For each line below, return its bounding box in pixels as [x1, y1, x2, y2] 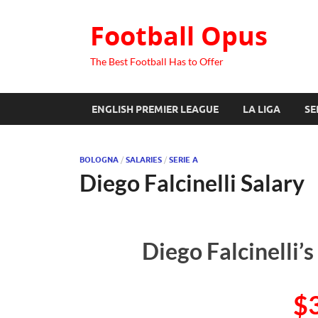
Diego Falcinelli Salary [79, 169, 305, 197]
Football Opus [90, 18, 268, 53]
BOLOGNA [79, 155, 119, 165]
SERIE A [169, 155, 198, 165]
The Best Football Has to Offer [90, 55, 224, 67]
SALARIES [126, 155, 162, 165]
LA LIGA [243, 103, 280, 115]
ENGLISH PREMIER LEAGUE [92, 103, 219, 115]
